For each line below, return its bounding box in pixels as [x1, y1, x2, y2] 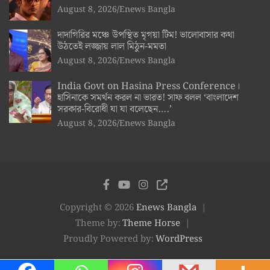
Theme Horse [122, 216, 180, 231]
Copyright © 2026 [59, 200, 136, 215]
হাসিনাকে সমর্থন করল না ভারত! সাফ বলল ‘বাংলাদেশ [57, 90, 239, 105]
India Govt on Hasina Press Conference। [57, 78, 240, 94]
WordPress [155, 231, 202, 246]
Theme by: [75, 216, 122, 231]
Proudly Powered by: [63, 231, 155, 246]
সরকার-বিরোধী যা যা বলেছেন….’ [57, 101, 172, 117]
